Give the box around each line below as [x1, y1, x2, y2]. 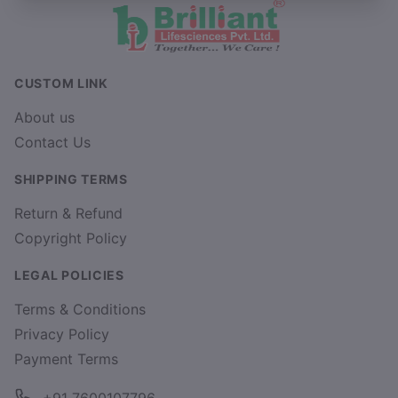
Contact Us [14, 133, 91, 151]
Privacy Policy [14, 325, 109, 343]
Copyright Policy [14, 229, 127, 247]
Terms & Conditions [14, 300, 146, 318]
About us [14, 108, 75, 126]
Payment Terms [14, 350, 118, 368]
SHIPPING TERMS [14, 171, 128, 187]
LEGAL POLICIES [14, 267, 124, 283]
